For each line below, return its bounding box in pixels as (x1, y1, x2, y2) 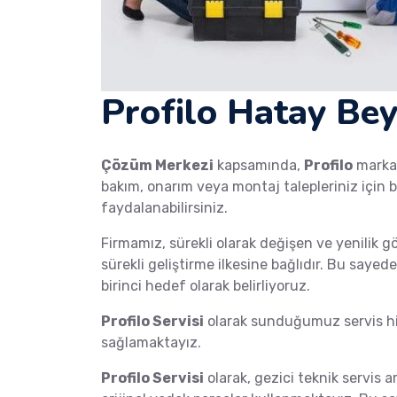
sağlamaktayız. (101, 334, 201, 352)
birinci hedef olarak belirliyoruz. (101, 277, 310, 295)
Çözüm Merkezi (101, 157, 214, 175)
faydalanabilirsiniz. (101, 199, 228, 217)
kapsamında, (214, 157, 304, 175)
